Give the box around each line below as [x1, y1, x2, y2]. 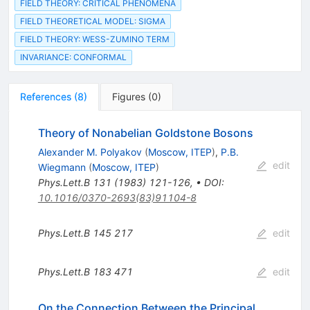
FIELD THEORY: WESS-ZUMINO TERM [20, 34, 170, 44]
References [20, 91, 71, 103]
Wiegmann [37, 161, 86, 174]
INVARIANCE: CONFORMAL [20, 52, 127, 63]
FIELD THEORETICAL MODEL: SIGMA [20, 15, 165, 26]
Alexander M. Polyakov [37, 146, 142, 158]
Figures [112, 91, 145, 103]
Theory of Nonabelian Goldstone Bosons [37, 126, 253, 140]
